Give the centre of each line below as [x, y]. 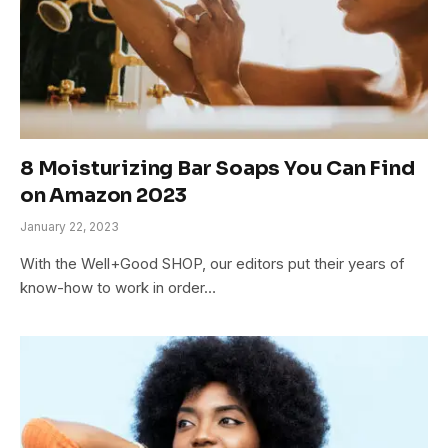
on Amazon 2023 [104, 195]
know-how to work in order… [118, 287]
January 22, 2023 [69, 226]
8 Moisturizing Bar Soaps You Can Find [217, 168]
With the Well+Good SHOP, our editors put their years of [212, 263]
